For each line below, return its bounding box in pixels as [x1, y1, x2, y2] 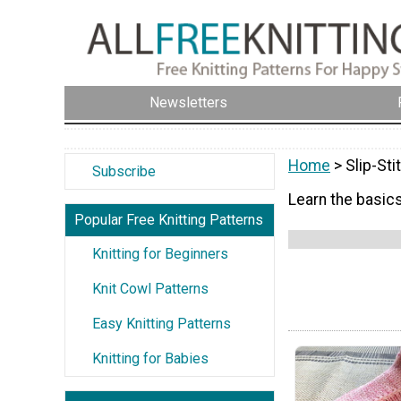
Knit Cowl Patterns [92, 279, 209, 297]
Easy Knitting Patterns [92, 314, 231, 332]
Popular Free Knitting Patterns [74, 210, 263, 228]
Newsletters [149, 94, 227, 112]
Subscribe [92, 162, 156, 180]
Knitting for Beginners [92, 244, 228, 262]
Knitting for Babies [92, 349, 209, 367]
